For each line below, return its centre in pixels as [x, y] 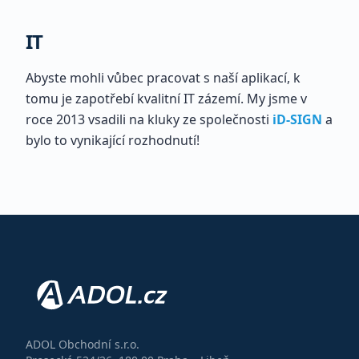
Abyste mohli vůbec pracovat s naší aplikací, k [163, 78]
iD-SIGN [297, 119]
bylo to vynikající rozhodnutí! [113, 140]
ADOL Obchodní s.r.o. [83, 344]
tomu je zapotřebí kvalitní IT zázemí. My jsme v [166, 99]
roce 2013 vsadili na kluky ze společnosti [147, 119]
